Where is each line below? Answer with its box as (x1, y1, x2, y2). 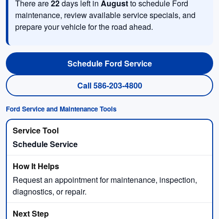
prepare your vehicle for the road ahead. (15, 21, 153, 32)
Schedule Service (13, 138, 78, 150)
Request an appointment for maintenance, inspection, (13, 174, 197, 185)
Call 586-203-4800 (77, 79, 142, 91)
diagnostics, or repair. (13, 185, 87, 197)
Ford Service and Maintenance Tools (6, 104, 116, 113)
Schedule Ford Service (67, 57, 152, 69)
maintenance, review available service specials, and (15, 9, 196, 21)
